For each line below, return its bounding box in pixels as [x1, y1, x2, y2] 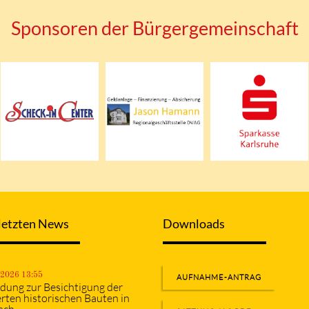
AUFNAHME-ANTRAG [177, 272, 261, 283]
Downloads [163, 217, 225, 232]
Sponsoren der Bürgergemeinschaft [10, 17, 299, 40]
